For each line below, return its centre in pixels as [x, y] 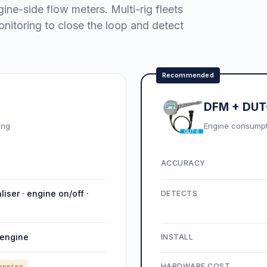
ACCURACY [183, 163]
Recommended [188, 75]
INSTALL [177, 237]
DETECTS [179, 193]
